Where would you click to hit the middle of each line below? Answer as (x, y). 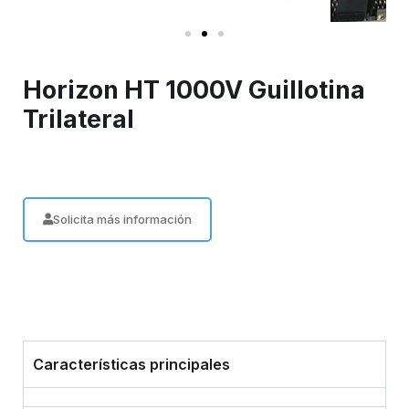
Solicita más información (122, 220)
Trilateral (79, 120)
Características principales (131, 365)
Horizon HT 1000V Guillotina (194, 90)
